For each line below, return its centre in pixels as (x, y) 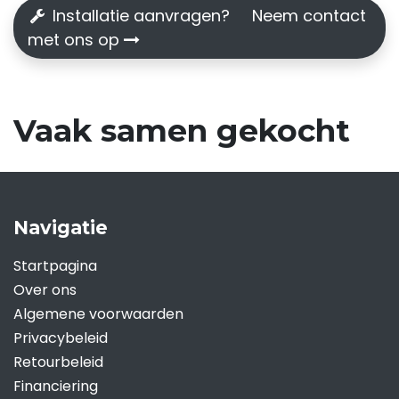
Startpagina (55, 266)
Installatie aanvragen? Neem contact (208, 16)
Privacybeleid (61, 338)
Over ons (45, 290)
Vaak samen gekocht (182, 130)
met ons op (76, 40)
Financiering (57, 387)
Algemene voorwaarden (100, 314)
